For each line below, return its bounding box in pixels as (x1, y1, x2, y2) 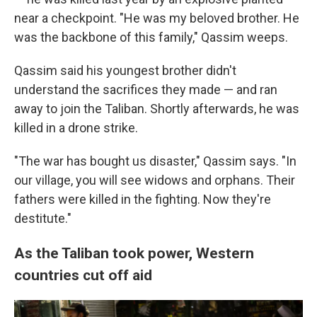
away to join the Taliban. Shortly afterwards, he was (14, 100, 299, 116)
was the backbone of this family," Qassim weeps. (14, 29, 288, 45)
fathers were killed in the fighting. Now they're (14, 191, 271, 207)
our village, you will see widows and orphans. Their (14, 172, 295, 188)
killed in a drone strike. (14, 120, 138, 135)
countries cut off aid (14, 265, 152, 284)
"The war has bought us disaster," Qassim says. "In (14, 153, 296, 168)
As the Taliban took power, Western (14, 243, 254, 262)
